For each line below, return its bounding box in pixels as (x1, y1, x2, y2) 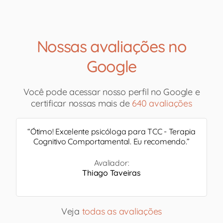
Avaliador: (94, 157, 129, 168)
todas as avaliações (82, 205, 162, 217)
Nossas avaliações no (36, 36, 187, 56)
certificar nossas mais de (31, 97, 132, 109)
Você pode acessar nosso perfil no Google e (23, 86, 200, 98)
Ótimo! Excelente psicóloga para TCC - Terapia (30, 126, 196, 137)
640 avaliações (132, 97, 192, 109)
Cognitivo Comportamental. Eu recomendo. (33, 136, 187, 147)
